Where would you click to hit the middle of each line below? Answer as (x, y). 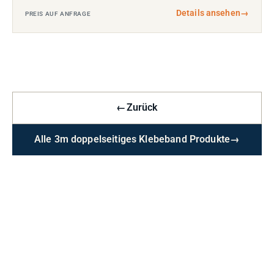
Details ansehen (208, 13)
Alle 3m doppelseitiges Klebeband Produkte (132, 139)
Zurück (142, 108)
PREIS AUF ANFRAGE (58, 14)
